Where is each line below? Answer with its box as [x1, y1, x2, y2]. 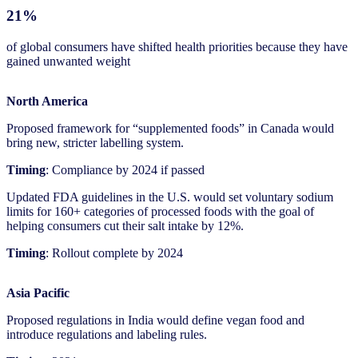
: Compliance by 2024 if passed [46, 163, 205, 177]
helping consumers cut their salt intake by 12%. [6, 219, 244, 233]
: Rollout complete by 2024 [46, 246, 183, 261]
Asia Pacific [6, 286, 70, 300]
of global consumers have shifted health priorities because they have [6, 40, 348, 54]
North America [6, 94, 88, 109]
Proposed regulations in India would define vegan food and [6, 313, 304, 328]
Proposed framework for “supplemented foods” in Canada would [6, 121, 334, 136]
